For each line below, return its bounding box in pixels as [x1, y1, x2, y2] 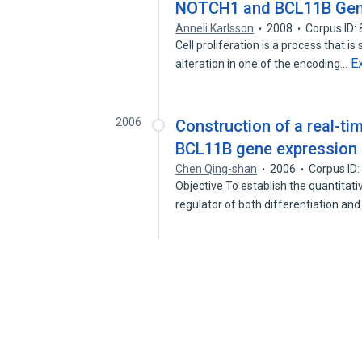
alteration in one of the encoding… [175, 57, 351, 70]
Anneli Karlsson [175, 22, 255, 35]
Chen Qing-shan [175, 162, 258, 175]
